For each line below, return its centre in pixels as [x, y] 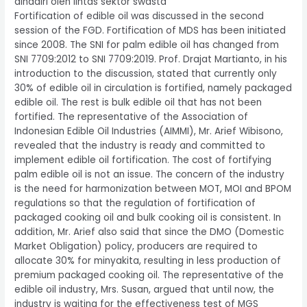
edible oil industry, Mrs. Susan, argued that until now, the [145, 290]
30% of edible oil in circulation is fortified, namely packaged [153, 88]
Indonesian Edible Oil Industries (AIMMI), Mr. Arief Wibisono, [149, 132]
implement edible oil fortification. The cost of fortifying [143, 160]
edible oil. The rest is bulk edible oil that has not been [138, 103]
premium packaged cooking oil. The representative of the [149, 275]
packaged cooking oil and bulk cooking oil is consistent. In [148, 218]
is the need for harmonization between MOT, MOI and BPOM [153, 189]
